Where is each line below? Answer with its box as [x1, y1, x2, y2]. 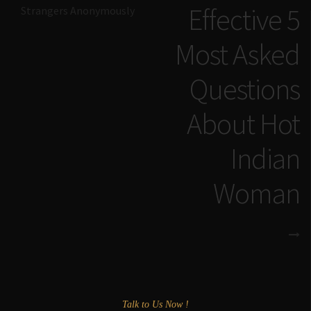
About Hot [187, 106, 300, 142]
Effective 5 [188, 1, 300, 38]
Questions [190, 71, 300, 108]
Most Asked [175, 36, 300, 73]
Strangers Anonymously [21, 3, 135, 18]
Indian [230, 140, 300, 177]
